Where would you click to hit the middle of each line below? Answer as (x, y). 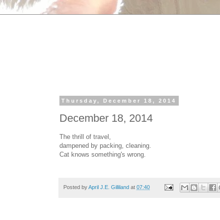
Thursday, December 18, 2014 (119, 101)
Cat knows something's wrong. (103, 154)
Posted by (76, 187)
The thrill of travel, (85, 137)
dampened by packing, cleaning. (105, 145)
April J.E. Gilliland (109, 187)
